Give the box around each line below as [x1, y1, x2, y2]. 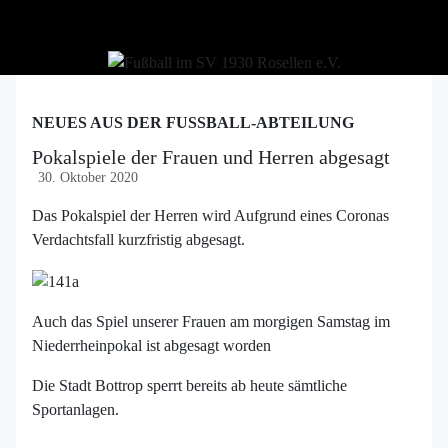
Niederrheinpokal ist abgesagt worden [32, 336, 271, 354]
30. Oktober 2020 [38, 170, 138, 186]
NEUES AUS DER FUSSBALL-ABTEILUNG [32, 114, 354, 132]
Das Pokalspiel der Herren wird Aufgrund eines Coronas [32, 207, 389, 225]
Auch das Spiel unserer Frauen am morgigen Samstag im [32, 312, 390, 330]
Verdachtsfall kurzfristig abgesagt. [32, 231, 245, 249]
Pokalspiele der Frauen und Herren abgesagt [32, 146, 390, 169]
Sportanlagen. [32, 400, 119, 418]
